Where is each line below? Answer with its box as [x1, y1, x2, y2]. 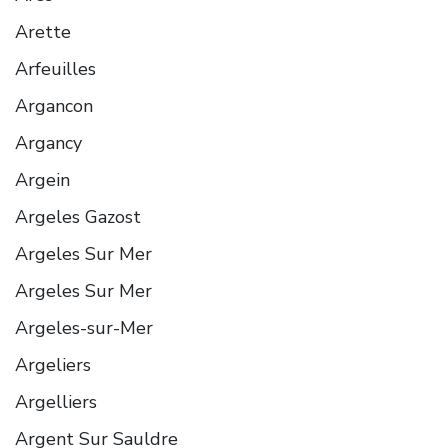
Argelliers [15, 389, 97, 414]
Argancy [15, 130, 82, 155]
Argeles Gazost [15, 204, 141, 229]
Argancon [15, 93, 93, 118]
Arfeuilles [15, 56, 96, 81]
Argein [15, 167, 70, 192]
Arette [15, 19, 71, 44]
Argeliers [15, 352, 91, 377]
